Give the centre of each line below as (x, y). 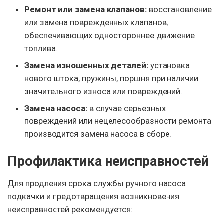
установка (169, 65)
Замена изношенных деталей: (86, 65)
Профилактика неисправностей (108, 161)
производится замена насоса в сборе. (98, 134)
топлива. (41, 48)
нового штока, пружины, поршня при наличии (111, 78)
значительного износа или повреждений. (104, 91)
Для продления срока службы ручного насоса (97, 183)
